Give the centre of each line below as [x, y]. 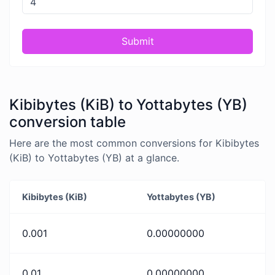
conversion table [68, 122]
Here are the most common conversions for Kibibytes [134, 143]
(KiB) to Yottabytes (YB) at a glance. [94, 157]
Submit [137, 41]
